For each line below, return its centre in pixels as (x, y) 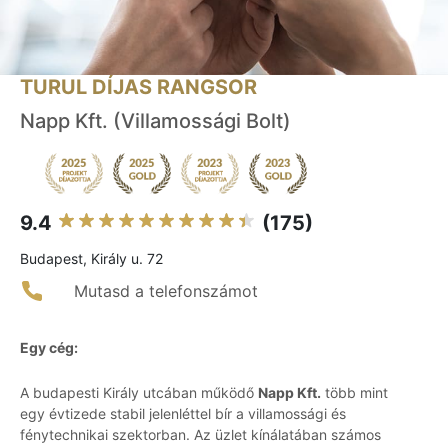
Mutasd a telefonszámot (166, 291)
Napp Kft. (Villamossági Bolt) (155, 121)
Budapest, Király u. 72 (91, 259)
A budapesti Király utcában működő (139, 393)
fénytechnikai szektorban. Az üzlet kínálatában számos (200, 435)
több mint (354, 393)
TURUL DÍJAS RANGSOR (138, 87)
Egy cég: (49, 348)
